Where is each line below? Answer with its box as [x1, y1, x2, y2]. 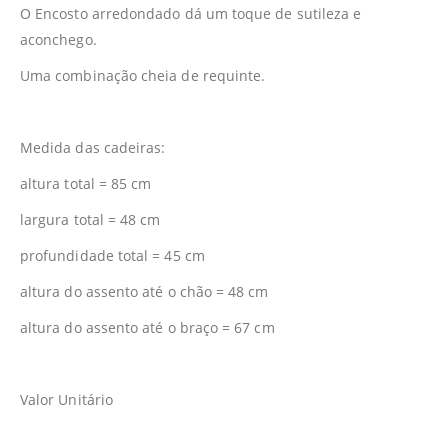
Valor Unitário [20, 389, 113, 409]
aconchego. [20, 29, 97, 49]
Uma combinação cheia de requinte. [20, 65, 266, 85]
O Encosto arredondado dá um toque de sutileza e [20, 3, 362, 23]
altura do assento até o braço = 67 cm [20, 317, 275, 337]
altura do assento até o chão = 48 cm [20, 281, 269, 301]
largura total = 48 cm [20, 209, 161, 229]
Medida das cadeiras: [20, 137, 166, 157]
